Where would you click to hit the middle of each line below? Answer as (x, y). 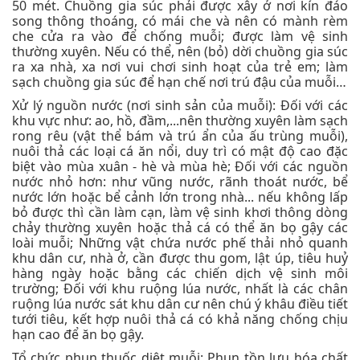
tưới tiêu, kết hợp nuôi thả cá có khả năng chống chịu (180, 319)
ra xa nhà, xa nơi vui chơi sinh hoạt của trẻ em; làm (180, 66)
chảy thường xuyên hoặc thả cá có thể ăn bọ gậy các (180, 227)
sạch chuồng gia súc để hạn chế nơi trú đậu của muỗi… (179, 82)
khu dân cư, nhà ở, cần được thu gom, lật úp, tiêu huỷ (180, 258)
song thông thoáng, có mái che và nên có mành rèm (180, 20)
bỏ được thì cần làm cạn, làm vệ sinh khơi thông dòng (180, 212)
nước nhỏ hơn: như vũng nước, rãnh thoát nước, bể (180, 181)
